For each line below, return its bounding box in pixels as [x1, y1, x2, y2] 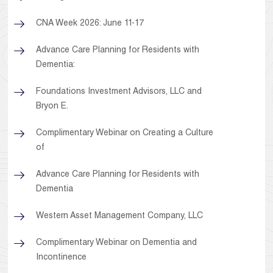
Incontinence [36, 253, 87, 263]
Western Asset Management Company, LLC [36, 212, 204, 221]
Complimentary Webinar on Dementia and [36, 239, 197, 248]
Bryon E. [36, 102, 69, 112]
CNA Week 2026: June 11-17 [36, 19, 144, 29]
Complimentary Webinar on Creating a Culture [36, 129, 214, 138]
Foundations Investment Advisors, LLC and [36, 88, 202, 97]
